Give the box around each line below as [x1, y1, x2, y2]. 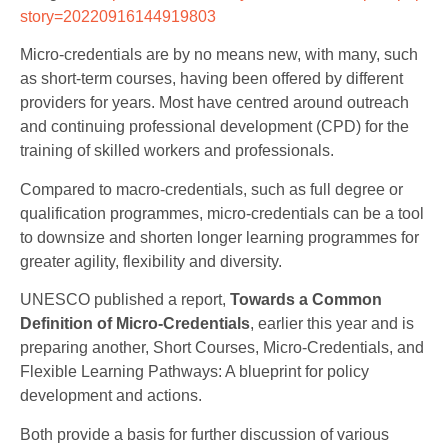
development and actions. [20, 387, 202, 405]
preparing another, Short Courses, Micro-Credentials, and [20, 339, 424, 357]
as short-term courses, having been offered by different [20, 70, 403, 88]
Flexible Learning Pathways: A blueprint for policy [20, 363, 369, 381]
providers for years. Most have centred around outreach [20, 94, 409, 112]
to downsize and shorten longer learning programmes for [20, 228, 419, 246]
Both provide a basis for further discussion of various [20, 425, 389, 443]
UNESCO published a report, [20, 291, 230, 309]
